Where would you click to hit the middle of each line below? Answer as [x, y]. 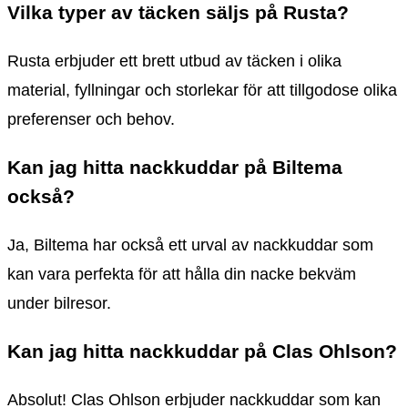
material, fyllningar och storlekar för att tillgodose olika [202, 90]
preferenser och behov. [91, 119]
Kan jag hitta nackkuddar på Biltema [175, 168]
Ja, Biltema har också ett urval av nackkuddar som [190, 245]
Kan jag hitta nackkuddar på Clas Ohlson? [202, 352]
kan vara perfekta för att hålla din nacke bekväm [182, 275]
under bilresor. [59, 304]
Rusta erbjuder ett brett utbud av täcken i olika [174, 61]
